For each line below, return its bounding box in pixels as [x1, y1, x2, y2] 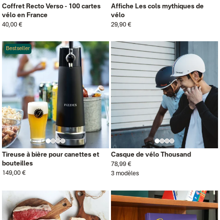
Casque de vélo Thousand [111, 152, 191, 158]
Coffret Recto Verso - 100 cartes [2, 3, 101, 10]
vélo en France [2, 12, 48, 19]
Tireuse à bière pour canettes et [2, 152, 99, 158]
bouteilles [2, 161, 33, 167]
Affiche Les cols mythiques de [111, 3, 204, 10]
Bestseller [6, 46, 30, 52]
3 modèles [111, 171, 139, 177]
